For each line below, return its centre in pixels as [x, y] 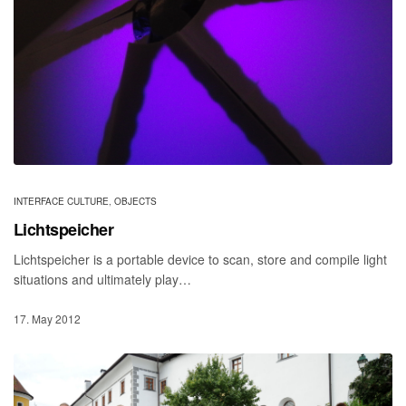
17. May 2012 [47, 319]
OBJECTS [135, 202]
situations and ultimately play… [103, 280]
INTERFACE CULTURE [61, 202]
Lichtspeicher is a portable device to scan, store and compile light [201, 260]
